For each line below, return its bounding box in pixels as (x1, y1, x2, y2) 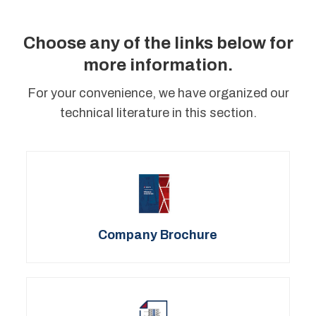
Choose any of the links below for (23, 33, 293, 52)
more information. (83, 55, 233, 74)
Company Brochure (98, 227, 218, 242)
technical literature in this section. (59, 105, 257, 120)
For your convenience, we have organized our (27, 85, 289, 100)
